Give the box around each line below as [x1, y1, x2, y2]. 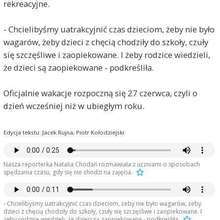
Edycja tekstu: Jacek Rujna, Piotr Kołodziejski [3, 128, 124, 136]
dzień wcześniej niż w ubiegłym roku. [3, 100, 144, 111]
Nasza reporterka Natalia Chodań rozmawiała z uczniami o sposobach [3, 160, 200, 169]
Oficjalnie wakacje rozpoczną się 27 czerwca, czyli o [3, 87, 197, 99]
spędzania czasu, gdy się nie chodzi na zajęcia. [3, 168, 133, 177]
